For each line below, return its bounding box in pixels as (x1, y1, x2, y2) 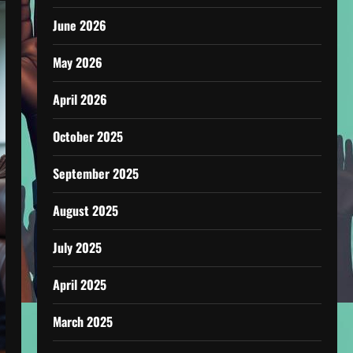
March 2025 (52, 312, 113, 331)
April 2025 (52, 275, 106, 294)
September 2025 (52, 164, 139, 183)
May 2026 (52, 53, 102, 72)
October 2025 (52, 127, 123, 146)
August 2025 (52, 201, 118, 220)
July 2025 (52, 238, 102, 257)
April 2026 (52, 90, 107, 109)
